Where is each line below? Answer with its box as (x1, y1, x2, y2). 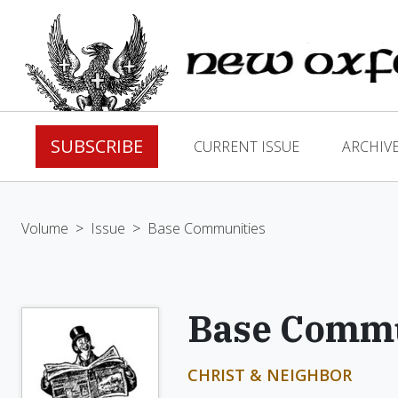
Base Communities (147, 219, 266, 238)
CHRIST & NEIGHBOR (187, 364, 352, 386)
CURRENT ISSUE (194, 137, 299, 156)
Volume (21, 219, 68, 238)
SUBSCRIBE (51, 134, 143, 158)
